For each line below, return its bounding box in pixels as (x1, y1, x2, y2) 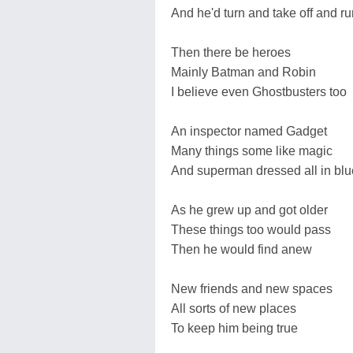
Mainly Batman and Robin (171, 65, 316, 79)
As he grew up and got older (171, 203, 328, 217)
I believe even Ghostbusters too (171, 84, 347, 98)
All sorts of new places (171, 301, 296, 315)
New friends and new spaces (171, 281, 333, 295)
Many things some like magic (171, 143, 333, 158)
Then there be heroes (171, 45, 291, 59)
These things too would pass (171, 222, 331, 236)
